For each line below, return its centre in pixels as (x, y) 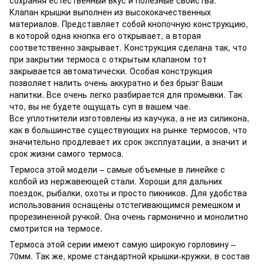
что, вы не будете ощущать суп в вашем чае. (101, 106)
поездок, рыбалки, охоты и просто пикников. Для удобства (128, 192)
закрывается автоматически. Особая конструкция (111, 70)
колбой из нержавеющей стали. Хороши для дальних (116, 181)
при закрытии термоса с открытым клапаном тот (108, 59)
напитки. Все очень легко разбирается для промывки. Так (126, 94)
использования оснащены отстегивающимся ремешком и (125, 204)
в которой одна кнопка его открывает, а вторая (105, 35)
